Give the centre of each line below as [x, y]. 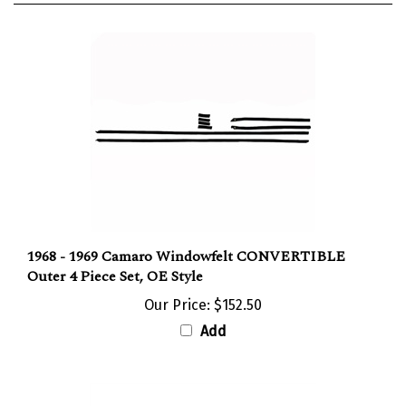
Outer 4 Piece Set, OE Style [115, 259]
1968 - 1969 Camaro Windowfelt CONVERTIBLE [186, 239]
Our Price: [177, 287]
